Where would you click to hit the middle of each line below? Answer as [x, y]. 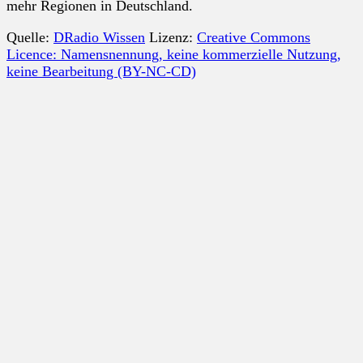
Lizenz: [171, 37]
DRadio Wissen [99, 37]
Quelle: [30, 37]
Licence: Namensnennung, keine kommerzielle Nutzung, [174, 54]
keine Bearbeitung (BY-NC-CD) [101, 71]
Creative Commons [254, 37]
